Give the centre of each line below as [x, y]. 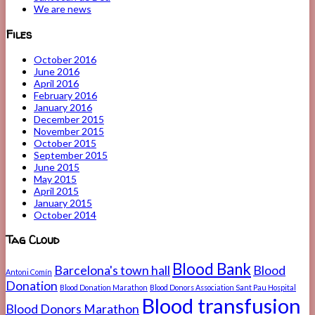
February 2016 [65, 95]
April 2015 [56, 191]
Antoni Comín [29, 271]
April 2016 [56, 83]
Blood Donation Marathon [104, 287]
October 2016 [65, 59]
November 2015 [69, 131]
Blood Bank [212, 269]
